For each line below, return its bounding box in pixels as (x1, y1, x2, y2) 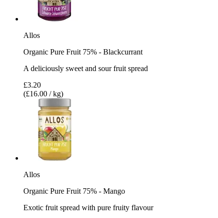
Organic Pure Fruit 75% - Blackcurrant (23, 47, 143, 56)
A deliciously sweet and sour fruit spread (23, 64, 148, 73)
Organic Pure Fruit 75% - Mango (23, 186, 125, 195)
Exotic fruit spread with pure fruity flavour (23, 203, 153, 212)
